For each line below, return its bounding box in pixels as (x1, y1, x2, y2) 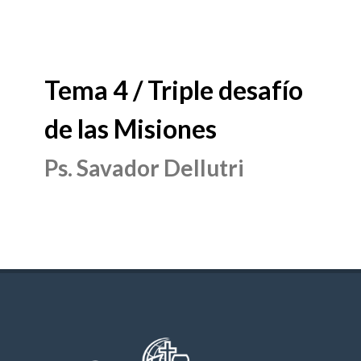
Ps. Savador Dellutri (44, 154, 244, 181)
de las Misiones (44, 113, 217, 144)
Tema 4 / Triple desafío (44, 74, 303, 106)
